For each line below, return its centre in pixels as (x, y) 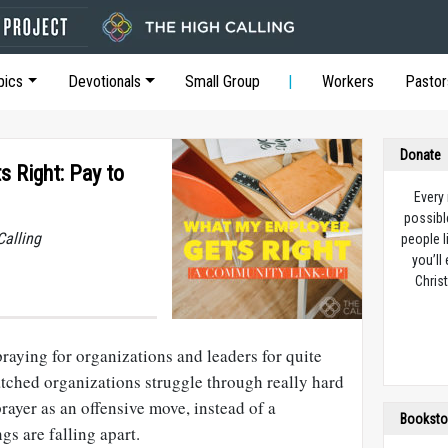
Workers (348, 81)
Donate (421, 155)
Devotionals (104, 81)
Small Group (223, 81)
